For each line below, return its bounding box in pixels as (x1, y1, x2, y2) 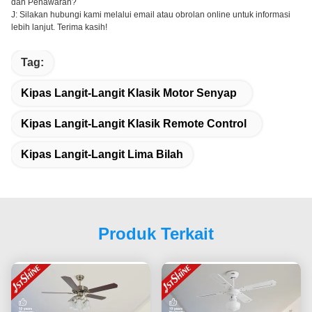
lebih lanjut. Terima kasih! (11, 22, 107, 33)
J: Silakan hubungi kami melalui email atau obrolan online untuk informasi (11, 10, 290, 20)
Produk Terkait (98, 224, 214, 244)
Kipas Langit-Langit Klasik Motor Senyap (21, 87, 237, 100)
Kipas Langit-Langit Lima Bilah (21, 148, 183, 161)
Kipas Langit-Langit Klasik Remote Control (21, 118, 247, 130)
